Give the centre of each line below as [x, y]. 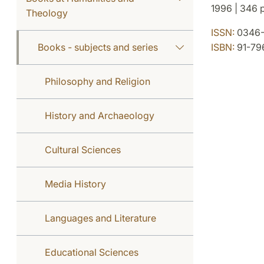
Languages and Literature [100, 218]
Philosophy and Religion [98, 81]
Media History [75, 184]
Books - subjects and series [98, 47]
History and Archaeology [100, 115]
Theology [47, 13]
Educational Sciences [92, 252]
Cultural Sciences [83, 150]
